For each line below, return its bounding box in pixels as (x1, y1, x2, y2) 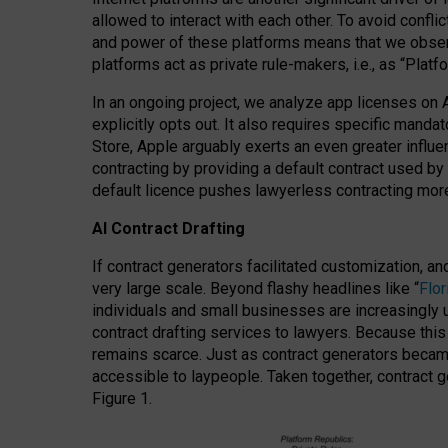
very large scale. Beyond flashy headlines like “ (92, 279, 419, 298)
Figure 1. (92, 389, 152, 408)
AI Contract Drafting (92, 219, 245, 238)
